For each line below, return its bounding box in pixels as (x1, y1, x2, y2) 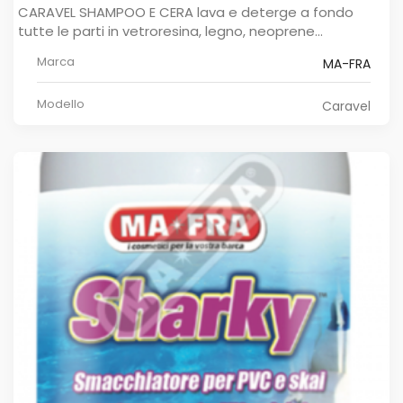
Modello (37, 94, 85, 112)
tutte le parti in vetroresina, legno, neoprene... (18, 21, 323, 40)
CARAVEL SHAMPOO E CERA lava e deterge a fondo (18, 2, 354, 22)
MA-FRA (323, 54, 371, 73)
